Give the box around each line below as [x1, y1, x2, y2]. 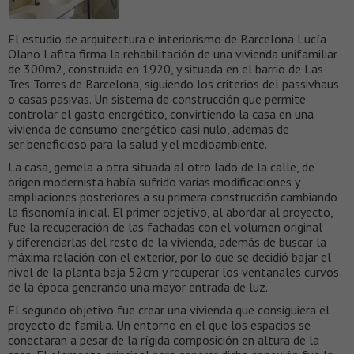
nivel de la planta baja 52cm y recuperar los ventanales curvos [8, 263, 339, 280]
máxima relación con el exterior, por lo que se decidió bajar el [8, 248, 331, 265]
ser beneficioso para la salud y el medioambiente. [8, 135, 267, 152]
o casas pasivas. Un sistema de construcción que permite [8, 90, 306, 107]
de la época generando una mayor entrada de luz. [8, 278, 268, 295]
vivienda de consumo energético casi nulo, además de [8, 120, 289, 137]
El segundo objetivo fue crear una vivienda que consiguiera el [8, 301, 330, 318]
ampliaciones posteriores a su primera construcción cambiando [8, 188, 337, 205]
